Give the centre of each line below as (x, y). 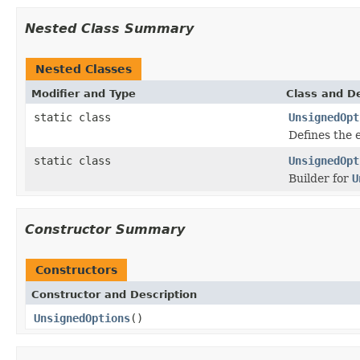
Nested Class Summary (109, 28)
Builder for (320, 178)
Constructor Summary (105, 229)
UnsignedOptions (82, 318)
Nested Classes (84, 69)
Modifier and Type (84, 93)
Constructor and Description (114, 294)
